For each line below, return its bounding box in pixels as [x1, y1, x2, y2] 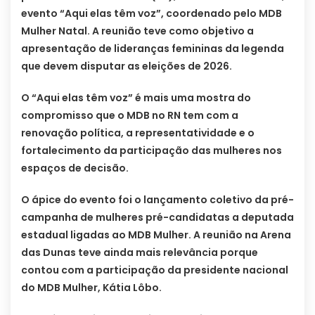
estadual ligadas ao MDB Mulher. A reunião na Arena [21, 227, 291, 242]
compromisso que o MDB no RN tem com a [21, 108, 238, 122]
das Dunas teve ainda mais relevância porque [21, 245, 258, 259]
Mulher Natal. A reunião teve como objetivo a [21, 23, 254, 38]
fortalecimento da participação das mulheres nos [21, 143, 282, 157]
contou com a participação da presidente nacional [21, 262, 288, 277]
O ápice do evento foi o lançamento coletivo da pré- [21, 192, 294, 207]
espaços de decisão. [21, 160, 129, 175]
